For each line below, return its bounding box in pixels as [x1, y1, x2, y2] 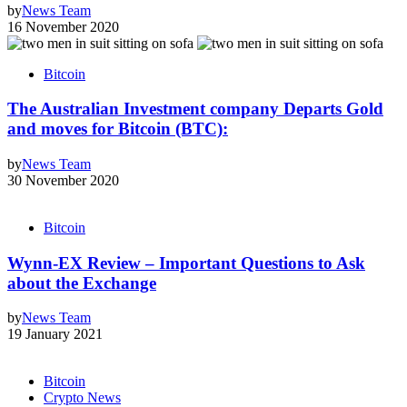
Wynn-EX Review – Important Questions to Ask [7, 253, 365, 273]
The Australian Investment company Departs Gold [7, 99, 383, 119]
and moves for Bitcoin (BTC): [7, 119, 228, 139]
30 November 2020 [7, 173, 119, 188]
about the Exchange [7, 273, 156, 293]
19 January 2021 [7, 326, 103, 342]
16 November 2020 [7, 18, 119, 35]
